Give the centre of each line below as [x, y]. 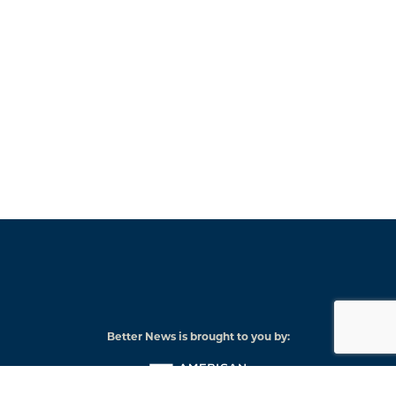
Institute [283, 388]
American [286, 357]
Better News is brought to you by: [198, 337]
